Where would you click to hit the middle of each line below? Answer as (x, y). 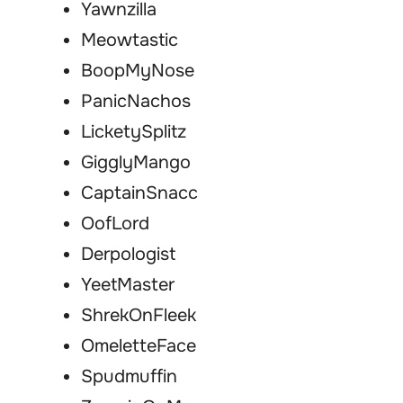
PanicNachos (136, 102)
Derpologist (128, 255)
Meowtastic (130, 40)
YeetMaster (128, 285)
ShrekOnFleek (139, 316)
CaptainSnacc (139, 193)
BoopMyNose (138, 71)
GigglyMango (136, 163)
